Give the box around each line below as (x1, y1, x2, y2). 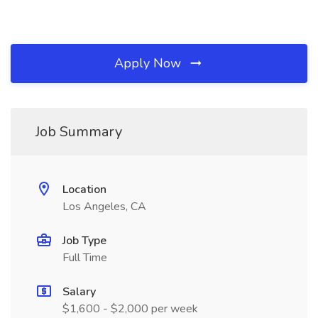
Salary (62, 284, 96, 300)
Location (62, 182, 106, 197)
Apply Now (114, 55, 185, 72)
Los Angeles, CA (62, 199, 146, 214)
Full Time (62, 250, 107, 265)
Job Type (62, 233, 106, 248)
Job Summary (35, 122, 122, 141)
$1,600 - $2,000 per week (62, 301, 198, 317)
